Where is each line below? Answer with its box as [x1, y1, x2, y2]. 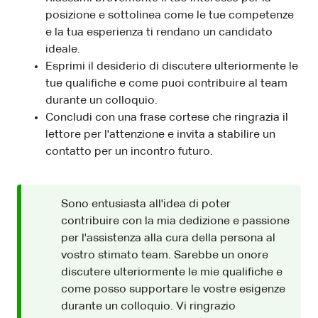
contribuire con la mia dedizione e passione [61, 215, 290, 227]
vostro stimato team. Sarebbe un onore [61, 249, 268, 261]
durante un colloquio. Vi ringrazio [61, 300, 236, 312]
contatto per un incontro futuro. [45, 146, 213, 158]
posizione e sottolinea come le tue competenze [45, 9, 294, 21]
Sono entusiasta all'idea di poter [61, 198, 231, 210]
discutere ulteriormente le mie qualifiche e [61, 266, 283, 278]
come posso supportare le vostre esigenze [61, 283, 285, 295]
